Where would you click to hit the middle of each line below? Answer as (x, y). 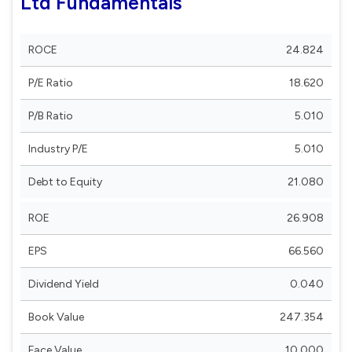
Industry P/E (58, 148)
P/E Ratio (51, 82)
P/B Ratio (51, 115)
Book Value (56, 317)
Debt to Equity (65, 181)
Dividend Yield (64, 284)
